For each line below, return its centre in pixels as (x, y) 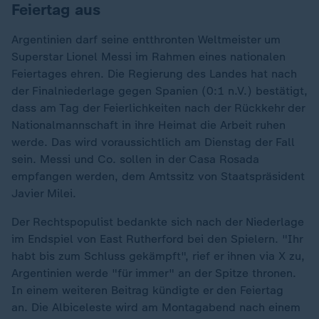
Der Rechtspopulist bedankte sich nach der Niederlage (158, 221)
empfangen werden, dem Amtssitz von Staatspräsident (158, 176)
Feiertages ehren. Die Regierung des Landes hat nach (154, 73)
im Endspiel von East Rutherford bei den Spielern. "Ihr (157, 239)
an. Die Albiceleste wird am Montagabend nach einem (156, 307)
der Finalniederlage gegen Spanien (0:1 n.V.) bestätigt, (159, 90)
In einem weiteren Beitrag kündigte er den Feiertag (147, 290)
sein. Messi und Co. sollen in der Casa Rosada (135, 159)
